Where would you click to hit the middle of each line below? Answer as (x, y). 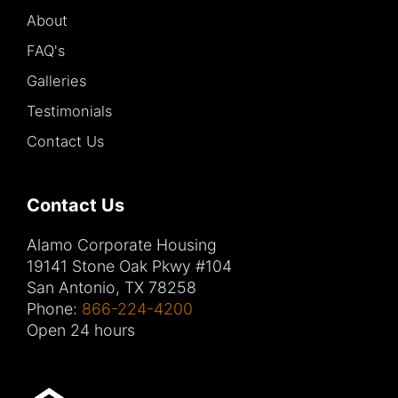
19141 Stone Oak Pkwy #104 (129, 267)
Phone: (54, 309)
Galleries (56, 81)
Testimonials (69, 111)
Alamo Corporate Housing (122, 245)
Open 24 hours (81, 330)
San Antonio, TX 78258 (111, 288)
